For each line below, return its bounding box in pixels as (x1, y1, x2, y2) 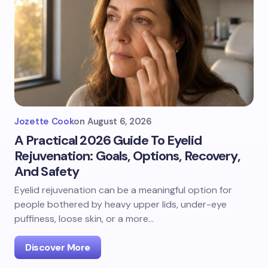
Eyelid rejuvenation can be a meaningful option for (14, 184, 232, 196)
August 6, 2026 (87, 115, 152, 127)
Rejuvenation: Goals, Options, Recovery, (14, 147, 240, 165)
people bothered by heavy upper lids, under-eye (14, 198, 227, 211)
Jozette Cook (14, 115, 74, 127)
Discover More (25, 241, 90, 254)
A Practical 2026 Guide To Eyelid (14, 132, 202, 149)
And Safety (14, 163, 80, 180)
